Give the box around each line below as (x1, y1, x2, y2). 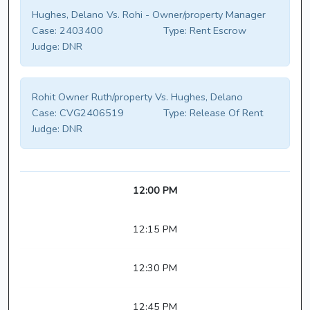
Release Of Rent (187, 106, 263, 120)
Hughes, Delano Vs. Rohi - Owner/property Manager (32, 8, 266, 22)
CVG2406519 (57, 106, 124, 120)
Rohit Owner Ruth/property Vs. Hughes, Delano (32, 90, 243, 104)
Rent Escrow (187, 24, 246, 38)
